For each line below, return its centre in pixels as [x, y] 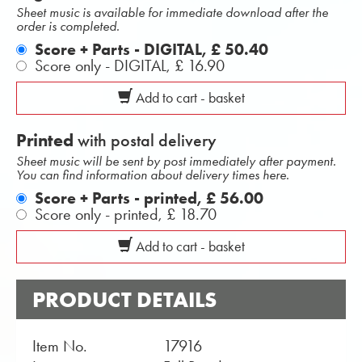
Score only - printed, [101, 214]
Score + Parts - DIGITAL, [123, 49]
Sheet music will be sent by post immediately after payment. [176, 161]
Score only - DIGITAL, [105, 65]
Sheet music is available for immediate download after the [172, 12]
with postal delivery [145, 140]
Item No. [60, 346]
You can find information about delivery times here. [153, 175]
